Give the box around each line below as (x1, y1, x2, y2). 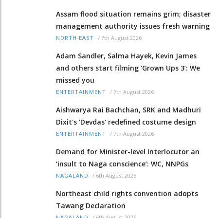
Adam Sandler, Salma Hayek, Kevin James (56, 51, 197, 61)
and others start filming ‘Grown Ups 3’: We (56, 63, 200, 73)
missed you (56, 75, 94, 85)
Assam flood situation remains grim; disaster (56, 9, 211, 19)
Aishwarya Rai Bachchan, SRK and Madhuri (56, 105, 201, 115)
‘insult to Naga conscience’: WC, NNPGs (56, 159, 188, 169)
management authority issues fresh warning (56, 21, 210, 31)
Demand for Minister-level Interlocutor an (56, 147, 200, 157)
